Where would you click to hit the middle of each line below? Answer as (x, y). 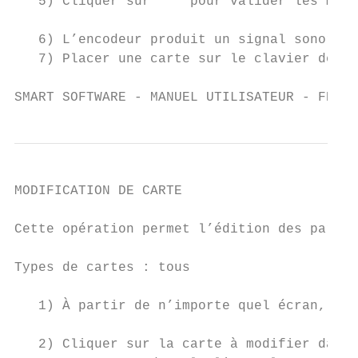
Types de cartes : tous (102, 268)
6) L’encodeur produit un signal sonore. (182, 40)
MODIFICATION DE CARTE (98, 191)
